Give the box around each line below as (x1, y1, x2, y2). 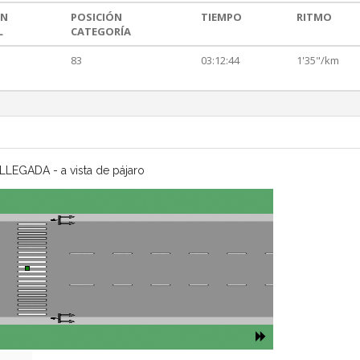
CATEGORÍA (71, 24, 131, 39)
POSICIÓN (71, 10, 122, 25)
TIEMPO (201, 10, 242, 25)
